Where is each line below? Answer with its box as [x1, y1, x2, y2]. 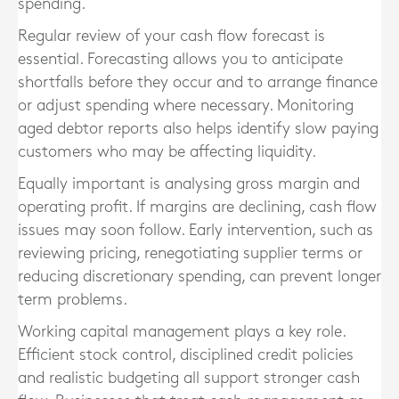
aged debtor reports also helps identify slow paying [18, 121, 379, 136]
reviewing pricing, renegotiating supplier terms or [18, 246, 362, 261]
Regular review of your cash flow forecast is [18, 28, 325, 44]
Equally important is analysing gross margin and [18, 176, 360, 191]
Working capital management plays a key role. [18, 324, 346, 339]
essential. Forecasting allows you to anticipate [18, 52, 343, 67]
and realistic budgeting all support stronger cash [18, 370, 360, 386]
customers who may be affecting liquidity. [18, 144, 316, 159]
